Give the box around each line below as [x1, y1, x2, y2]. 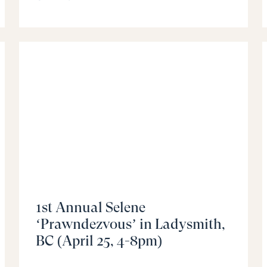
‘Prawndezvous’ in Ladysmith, [36, 216, 225, 233]
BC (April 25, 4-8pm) [36, 232, 162, 250]
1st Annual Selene [36, 199, 145, 216]
